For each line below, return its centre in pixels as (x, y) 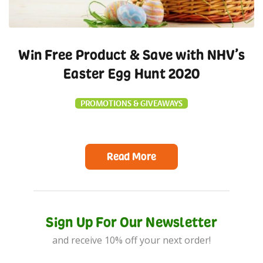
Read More (131, 156)
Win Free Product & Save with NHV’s (131, 55)
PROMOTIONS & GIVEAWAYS (131, 103)
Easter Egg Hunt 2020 (131, 73)
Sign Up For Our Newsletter (131, 222)
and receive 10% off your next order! (131, 240)
